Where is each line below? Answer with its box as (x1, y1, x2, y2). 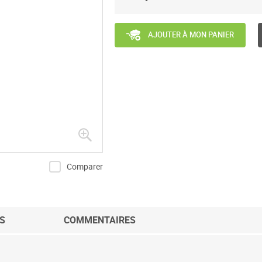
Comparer (67, 161, 103, 172)
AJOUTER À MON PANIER (148, 29, 234, 40)
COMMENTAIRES (64, 213, 136, 226)
